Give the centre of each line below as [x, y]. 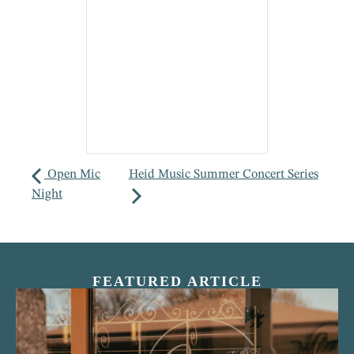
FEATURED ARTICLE [177, 281]
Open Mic [72, 174]
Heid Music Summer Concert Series [223, 174]
